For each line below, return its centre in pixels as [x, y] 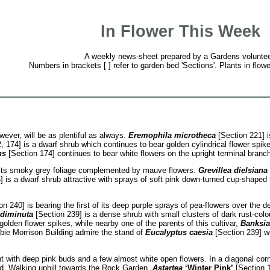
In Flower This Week [180, 31]
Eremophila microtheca [172, 135]
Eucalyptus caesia [179, 233]
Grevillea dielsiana [233, 170]
